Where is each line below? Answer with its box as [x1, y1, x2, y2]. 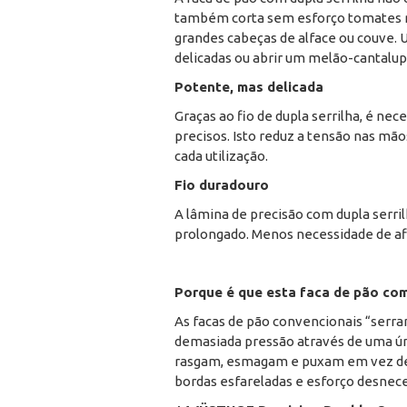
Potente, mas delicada [174, 79, 323, 95]
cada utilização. [174, 148, 268, 164]
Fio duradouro [174, 177, 269, 194]
